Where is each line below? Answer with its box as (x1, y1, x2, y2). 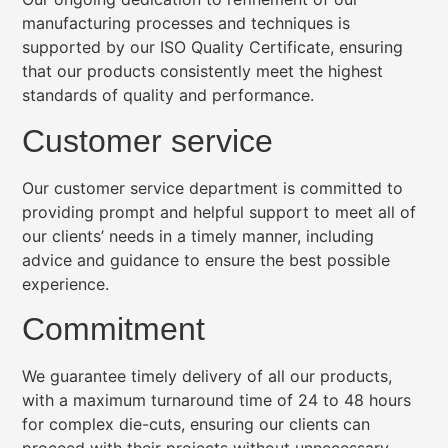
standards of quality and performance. (22, 85, 315, 106)
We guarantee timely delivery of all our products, (22, 366, 393, 387)
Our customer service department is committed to (22, 177, 404, 198)
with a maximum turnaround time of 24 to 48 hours (22, 390, 412, 411)
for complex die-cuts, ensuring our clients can (22, 414, 371, 435)
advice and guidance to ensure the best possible (22, 249, 391, 270)
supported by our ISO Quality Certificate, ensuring (22, 37, 404, 58)
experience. (22, 273, 110, 294)
